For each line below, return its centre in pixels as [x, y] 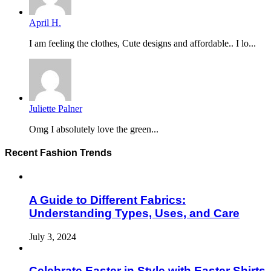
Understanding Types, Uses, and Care [134, 213]
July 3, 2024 [53, 237]
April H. [45, 22]
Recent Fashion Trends [58, 152]
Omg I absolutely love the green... [94, 129]
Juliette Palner [56, 108]
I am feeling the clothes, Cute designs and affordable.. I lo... [142, 43]
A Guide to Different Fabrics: [107, 200]
